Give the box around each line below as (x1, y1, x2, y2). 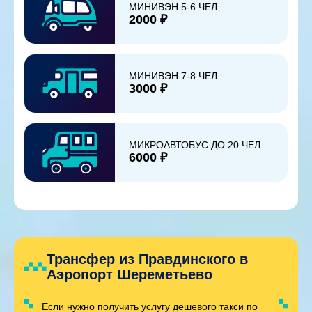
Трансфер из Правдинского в (47, 251, 248, 267)
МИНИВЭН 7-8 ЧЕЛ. (129, 70, 220, 82)
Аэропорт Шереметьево (47, 266, 212, 282)
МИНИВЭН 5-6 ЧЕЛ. (129, 1, 220, 13)
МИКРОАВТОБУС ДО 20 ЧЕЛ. (129, 139, 263, 151)
